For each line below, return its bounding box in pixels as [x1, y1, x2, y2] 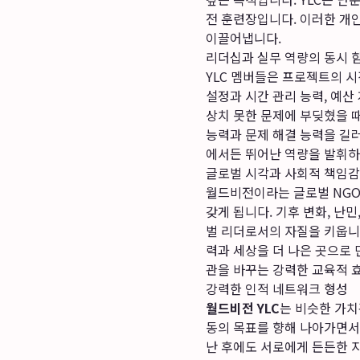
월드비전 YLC [206, 298, 280, 317]
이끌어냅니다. [206, 28, 281, 47]
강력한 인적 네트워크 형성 [206, 279, 348, 298]
